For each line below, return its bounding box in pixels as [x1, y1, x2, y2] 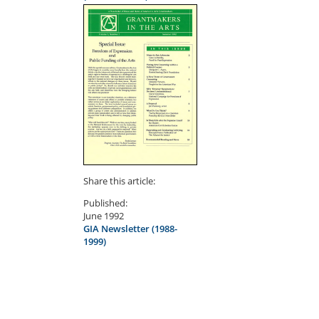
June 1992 [83, 209, 124, 222]
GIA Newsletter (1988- [83, 221, 177, 235]
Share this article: [83, 174, 155, 187]
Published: [83, 196, 127, 209]
